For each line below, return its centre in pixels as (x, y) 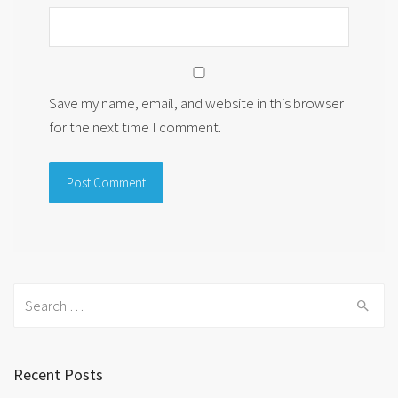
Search (34, 295)
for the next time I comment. (135, 127)
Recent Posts (58, 375)
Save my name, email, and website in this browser (196, 103)
